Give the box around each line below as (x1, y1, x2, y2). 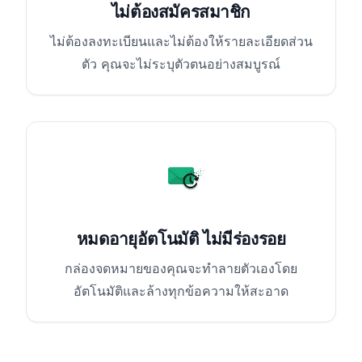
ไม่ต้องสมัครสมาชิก (111, 2, 251, 23)
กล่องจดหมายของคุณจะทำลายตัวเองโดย (65, 259, 297, 276)
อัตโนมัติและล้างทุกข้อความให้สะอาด (74, 282, 288, 299)
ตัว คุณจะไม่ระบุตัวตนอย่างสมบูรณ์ (82, 56, 280, 73)
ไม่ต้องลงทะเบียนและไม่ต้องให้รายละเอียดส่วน (49, 33, 313, 50)
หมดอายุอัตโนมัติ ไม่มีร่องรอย (76, 228, 286, 249)
